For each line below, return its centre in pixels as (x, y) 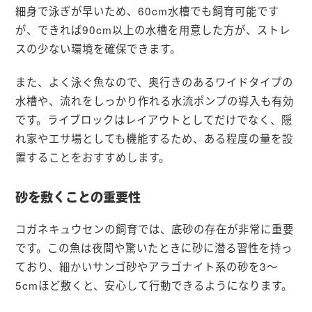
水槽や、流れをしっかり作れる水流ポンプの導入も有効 (155, 101)
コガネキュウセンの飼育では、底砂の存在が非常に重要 (155, 228)
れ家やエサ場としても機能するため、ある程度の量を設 (155, 138)
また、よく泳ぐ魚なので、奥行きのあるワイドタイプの (155, 82)
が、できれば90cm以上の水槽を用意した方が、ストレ (153, 29)
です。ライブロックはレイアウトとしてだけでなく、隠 (154, 119)
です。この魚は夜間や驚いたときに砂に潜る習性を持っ (154, 247)
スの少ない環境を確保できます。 (99, 48)
